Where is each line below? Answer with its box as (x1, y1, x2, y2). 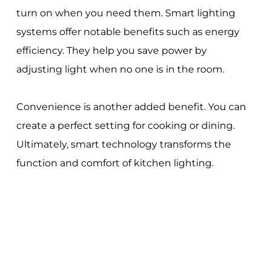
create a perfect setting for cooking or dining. (16, 120, 235, 132)
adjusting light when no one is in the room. (16, 64, 224, 76)
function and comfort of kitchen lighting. (16, 157, 214, 169)
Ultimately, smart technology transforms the (16, 139, 231, 151)
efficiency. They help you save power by (16, 45, 207, 57)
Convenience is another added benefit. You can (16, 101, 246, 113)
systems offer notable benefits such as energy (16, 26, 240, 38)
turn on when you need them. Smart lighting (16, 7, 235, 19)
